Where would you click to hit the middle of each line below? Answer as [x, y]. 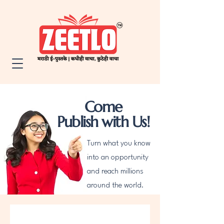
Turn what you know [119, 144]
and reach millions [115, 172]
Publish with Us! [103, 122]
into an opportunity [118, 158]
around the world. [115, 186]
